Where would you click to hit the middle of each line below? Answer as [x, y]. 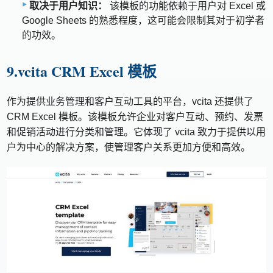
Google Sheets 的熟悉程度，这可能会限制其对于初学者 [143, 21]
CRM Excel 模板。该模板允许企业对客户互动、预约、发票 [135, 117]
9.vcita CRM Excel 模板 [82, 71]
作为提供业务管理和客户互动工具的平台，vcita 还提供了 [130, 102]
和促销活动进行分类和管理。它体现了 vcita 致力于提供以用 [136, 132]
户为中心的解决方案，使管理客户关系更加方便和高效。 [129, 147]
